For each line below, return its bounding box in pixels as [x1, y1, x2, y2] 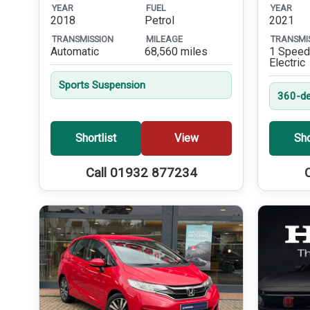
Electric [269, 56, 306, 70]
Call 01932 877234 [85, 165, 197, 181]
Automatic [51, 45, 99, 59]
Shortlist [75, 131, 117, 145]
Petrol [145, 14, 175, 28]
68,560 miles [145, 45, 208, 59]
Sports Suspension [59, 79, 146, 92]
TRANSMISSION [52, 33, 113, 44]
